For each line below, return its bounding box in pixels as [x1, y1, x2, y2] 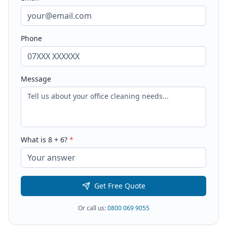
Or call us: [78, 204, 107, 212]
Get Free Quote [94, 181, 145, 191]
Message [21, 74, 51, 84]
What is [21, 135, 48, 144]
